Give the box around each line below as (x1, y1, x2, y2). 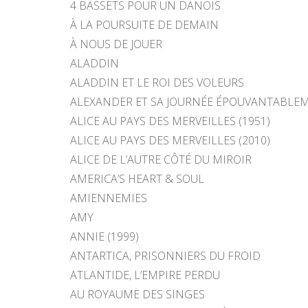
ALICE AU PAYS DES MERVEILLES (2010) (70, 132, 270, 148)
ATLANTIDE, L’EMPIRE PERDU (70, 267, 220, 283)
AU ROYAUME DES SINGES (70, 286, 205, 302)
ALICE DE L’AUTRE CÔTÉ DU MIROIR (70, 151, 252, 167)
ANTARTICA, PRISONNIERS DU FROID (70, 247, 261, 263)
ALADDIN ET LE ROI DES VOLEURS (70, 74, 244, 90)
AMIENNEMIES (70, 190, 147, 206)
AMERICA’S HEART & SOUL (70, 170, 204, 186)
